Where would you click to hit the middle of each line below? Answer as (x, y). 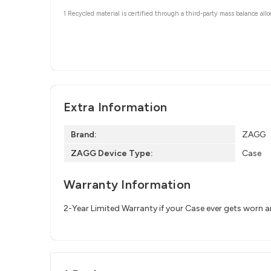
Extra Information (116, 107)
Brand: (83, 134)
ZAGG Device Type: (112, 153)
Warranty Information (127, 185)
